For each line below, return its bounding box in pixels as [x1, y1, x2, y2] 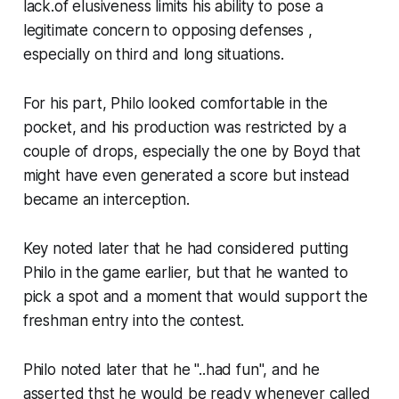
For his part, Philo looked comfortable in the [22, 94, 329, 113]
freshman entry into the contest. [22, 312, 245, 330]
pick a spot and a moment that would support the [22, 288, 368, 306]
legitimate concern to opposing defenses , [22, 21, 313, 40]
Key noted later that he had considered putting [22, 240, 348, 258]
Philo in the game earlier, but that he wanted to [22, 264, 348, 282]
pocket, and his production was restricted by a [22, 118, 346, 137]
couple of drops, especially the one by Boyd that [22, 142, 361, 161]
